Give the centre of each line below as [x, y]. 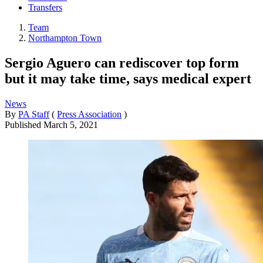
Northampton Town [65, 38]
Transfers [45, 8]
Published [24, 124]
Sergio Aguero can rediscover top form [122, 63]
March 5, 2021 [71, 124]
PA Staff [34, 114]
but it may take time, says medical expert [128, 78]
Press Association [89, 114]
